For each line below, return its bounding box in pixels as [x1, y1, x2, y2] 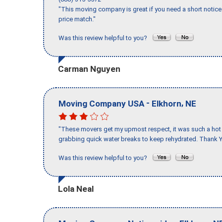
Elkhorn [152, 98, 181, 109]
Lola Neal [58, 183, 94, 194]
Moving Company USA [58, 98, 144, 109]
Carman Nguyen [58, 63, 120, 74]
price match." [58, 15, 96, 23]
